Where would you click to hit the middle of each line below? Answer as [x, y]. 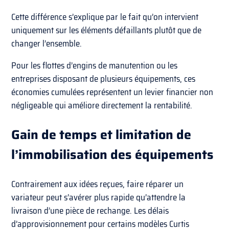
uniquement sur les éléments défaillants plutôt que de [107, 30]
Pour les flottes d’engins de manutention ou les [95, 65]
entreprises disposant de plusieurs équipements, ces [104, 78]
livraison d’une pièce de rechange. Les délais [90, 210]
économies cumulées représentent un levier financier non [112, 92]
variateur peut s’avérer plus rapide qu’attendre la [99, 197]
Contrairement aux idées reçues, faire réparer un [98, 184]
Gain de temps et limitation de [101, 134]
